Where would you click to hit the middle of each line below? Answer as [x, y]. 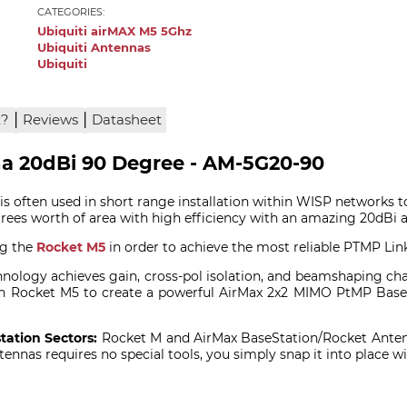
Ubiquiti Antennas [94, 48]
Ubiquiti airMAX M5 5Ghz [115, 32]
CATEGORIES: [71, 12]
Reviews [51, 120]
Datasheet [127, 120]
